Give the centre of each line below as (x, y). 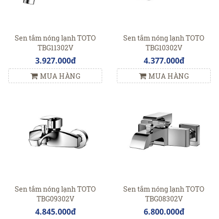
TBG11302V (55, 48)
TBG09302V (55, 199)
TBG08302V (164, 199)
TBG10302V (164, 48)
